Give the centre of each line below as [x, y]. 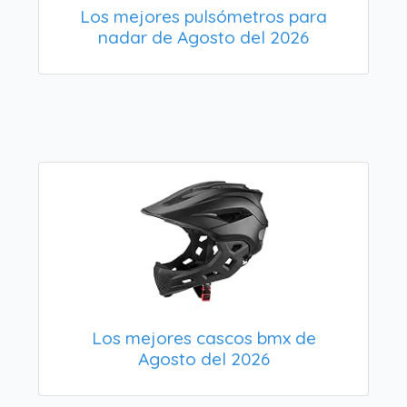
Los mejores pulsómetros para [203, 16]
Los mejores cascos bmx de [203, 338]
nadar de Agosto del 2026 [203, 37]
